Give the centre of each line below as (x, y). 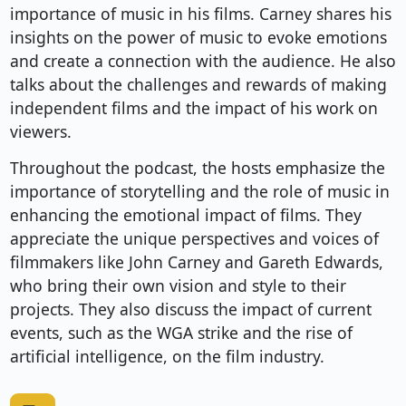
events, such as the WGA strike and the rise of (181, 333)
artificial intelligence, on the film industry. (167, 357)
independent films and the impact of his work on (193, 108)
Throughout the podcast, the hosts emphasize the (197, 168)
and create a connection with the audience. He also (203, 61)
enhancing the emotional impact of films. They (185, 215)
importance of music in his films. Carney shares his (200, 14)
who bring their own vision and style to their (178, 286)
